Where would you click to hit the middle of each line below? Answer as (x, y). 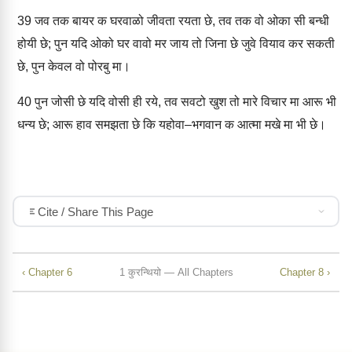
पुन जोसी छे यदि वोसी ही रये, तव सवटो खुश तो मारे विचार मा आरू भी (184, 102)
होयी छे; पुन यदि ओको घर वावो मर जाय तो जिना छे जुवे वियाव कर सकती (176, 44)
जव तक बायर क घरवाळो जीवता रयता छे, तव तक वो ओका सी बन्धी (180, 21)
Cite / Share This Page (95, 211)
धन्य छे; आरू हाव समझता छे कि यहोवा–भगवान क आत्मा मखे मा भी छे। (172, 125)
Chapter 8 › (305, 272)
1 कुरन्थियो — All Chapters (176, 272)
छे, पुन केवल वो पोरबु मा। (74, 66)
